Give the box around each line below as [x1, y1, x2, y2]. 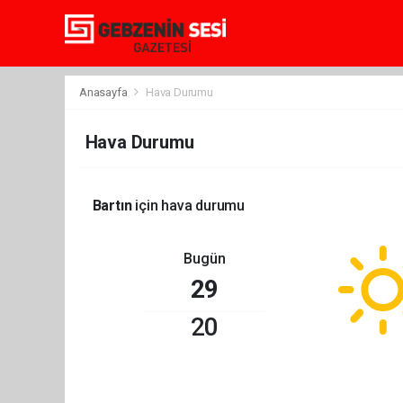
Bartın [92, 197, 132, 214]
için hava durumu [131, 197, 246, 214]
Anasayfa [79, 85, 130, 99]
